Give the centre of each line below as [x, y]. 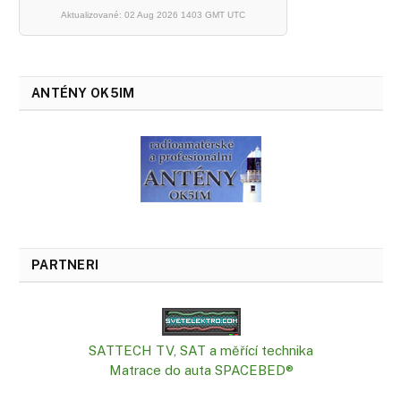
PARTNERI [65, 264]
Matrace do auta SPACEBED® [201, 370]
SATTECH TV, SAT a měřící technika [201, 350]
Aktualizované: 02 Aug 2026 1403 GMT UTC [153, 14]
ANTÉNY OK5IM [83, 93]
